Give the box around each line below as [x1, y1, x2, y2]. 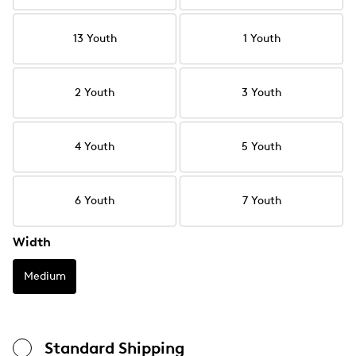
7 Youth [242, 194, 281, 207]
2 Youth [75, 86, 114, 99]
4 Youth [75, 140, 114, 153]
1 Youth [242, 32, 281, 45]
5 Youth [242, 140, 281, 153]
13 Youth [72, 32, 117, 45]
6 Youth [75, 194, 114, 207]
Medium [23, 269, 66, 283]
